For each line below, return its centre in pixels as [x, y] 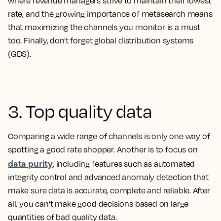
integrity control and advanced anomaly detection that [108, 177]
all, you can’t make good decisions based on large [98, 204]
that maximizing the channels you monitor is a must [104, 27]
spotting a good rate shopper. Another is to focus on [103, 149]
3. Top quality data [80, 111]
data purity [31, 163]
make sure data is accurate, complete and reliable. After [109, 190]
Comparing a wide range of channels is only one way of [109, 136]
